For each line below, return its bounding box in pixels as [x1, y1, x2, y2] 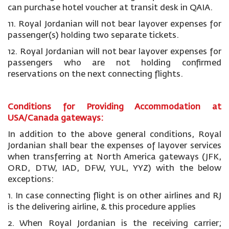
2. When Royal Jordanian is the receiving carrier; [8, 220, 221, 228]
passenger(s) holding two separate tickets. [8, 32, 179, 40]
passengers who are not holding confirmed [8, 59, 221, 67]
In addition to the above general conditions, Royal [8, 131, 221, 139]
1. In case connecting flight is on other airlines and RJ [8, 192, 221, 200]
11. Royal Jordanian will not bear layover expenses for [8, 20, 221, 29]
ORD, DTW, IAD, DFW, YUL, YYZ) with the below [8, 165, 221, 173]
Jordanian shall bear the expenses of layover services [8, 142, 221, 150]
